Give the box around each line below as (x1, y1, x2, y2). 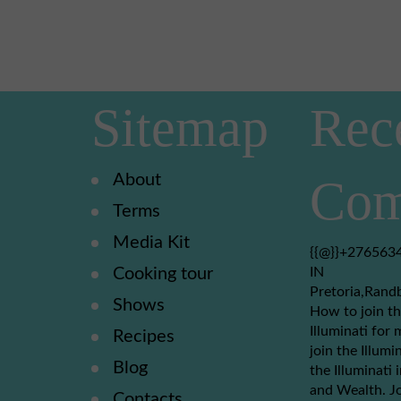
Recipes (113, 328, 175, 346)
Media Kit (113, 234, 190, 252)
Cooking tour (113, 265, 213, 283)
